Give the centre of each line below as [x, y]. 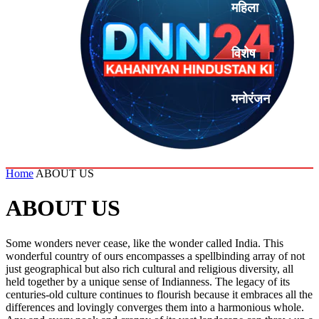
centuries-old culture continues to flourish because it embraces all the [159, 294]
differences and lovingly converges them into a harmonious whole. [155, 307]
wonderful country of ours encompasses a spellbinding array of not [155, 256]
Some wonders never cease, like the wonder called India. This [145, 243]
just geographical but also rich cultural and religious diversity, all [150, 268]
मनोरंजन [251, 99]
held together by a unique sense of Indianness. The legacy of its [148, 281]
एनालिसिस [255, 145]
